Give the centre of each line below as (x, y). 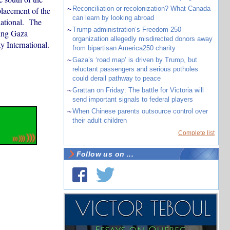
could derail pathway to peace (116, 78)
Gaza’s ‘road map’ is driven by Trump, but (135, 60)
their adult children (99, 120)
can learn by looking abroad (113, 18)
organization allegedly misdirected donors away (142, 39)
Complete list (196, 133)
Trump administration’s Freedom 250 (127, 30)
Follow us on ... (105, 154)
